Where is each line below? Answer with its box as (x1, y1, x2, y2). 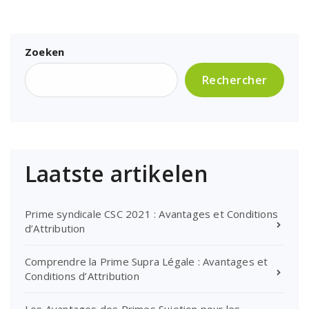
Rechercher (201, 72, 268, 88)
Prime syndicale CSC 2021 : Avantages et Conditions (25, 207, 279, 221)
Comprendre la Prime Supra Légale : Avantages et (25, 255, 268, 269)
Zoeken (25, 45, 65, 59)
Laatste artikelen (25, 159, 209, 189)
